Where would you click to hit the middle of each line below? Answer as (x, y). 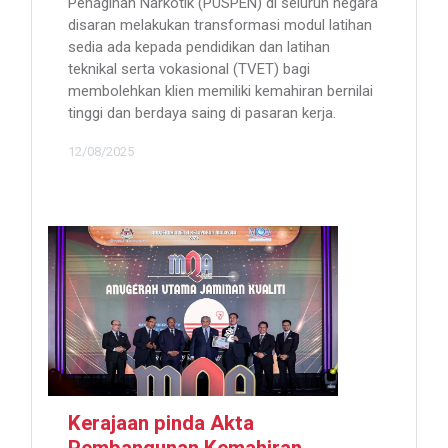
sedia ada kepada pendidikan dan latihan (199, 47)
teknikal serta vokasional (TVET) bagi (189, 69)
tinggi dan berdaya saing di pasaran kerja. (202, 113)
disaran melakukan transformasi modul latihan (220, 25)
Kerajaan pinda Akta (161, 424)
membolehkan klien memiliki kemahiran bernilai (220, 91)
